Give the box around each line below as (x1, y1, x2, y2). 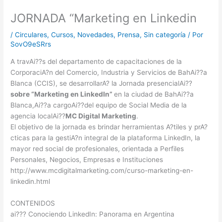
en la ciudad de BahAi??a (114, 90, 194, 98)
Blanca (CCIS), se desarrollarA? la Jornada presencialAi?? (10, 79, 193, 87)
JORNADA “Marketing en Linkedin (10, 11, 197, 26)
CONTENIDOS (10, 199, 55, 207)
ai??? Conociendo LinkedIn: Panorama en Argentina (10, 210, 175, 218)
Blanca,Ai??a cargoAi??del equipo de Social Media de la (10, 101, 187, 109)
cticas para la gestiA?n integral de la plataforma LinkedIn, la (10, 133, 201, 142)
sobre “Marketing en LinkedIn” (10, 90, 114, 98)
